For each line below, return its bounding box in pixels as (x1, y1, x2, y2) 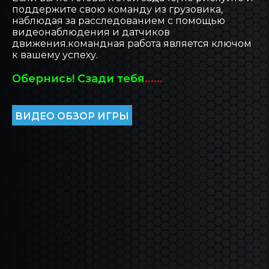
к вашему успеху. (12, 49, 98, 61)
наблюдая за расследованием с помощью (12, 14, 225, 26)
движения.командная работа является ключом (12, 37, 252, 49)
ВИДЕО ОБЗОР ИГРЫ (15, 110, 129, 122)
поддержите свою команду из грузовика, (12, 3, 223, 15)
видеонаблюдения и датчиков (12, 26, 170, 38)
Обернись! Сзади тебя (12, 71, 145, 85)
